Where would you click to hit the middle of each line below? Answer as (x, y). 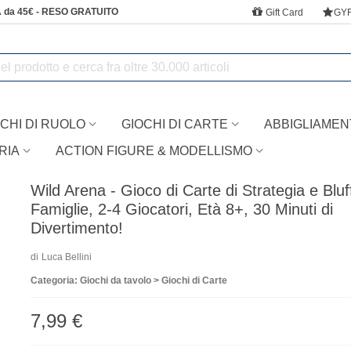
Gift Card (283, 13)
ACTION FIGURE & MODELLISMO (154, 151)
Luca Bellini (66, 257)
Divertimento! (76, 228)
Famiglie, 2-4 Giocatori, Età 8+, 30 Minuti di (181, 209)
